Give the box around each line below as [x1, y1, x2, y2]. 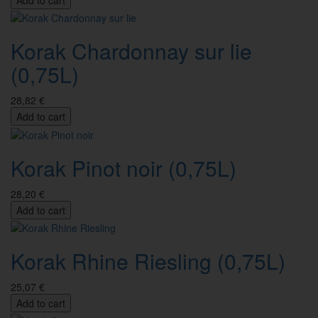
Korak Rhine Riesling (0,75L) [11, 245, 285, 276]
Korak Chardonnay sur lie [11, 35, 252, 67]
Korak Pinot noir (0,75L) [11, 152, 236, 183]
